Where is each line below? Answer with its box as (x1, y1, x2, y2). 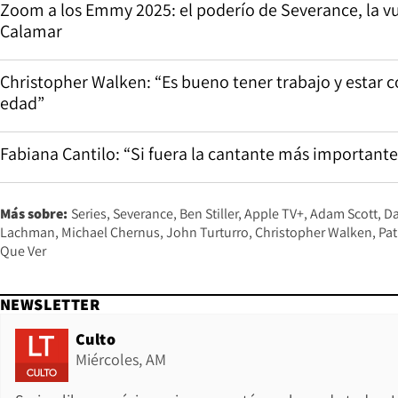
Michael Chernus (61, 223, 160, 243)
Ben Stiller (179, 204, 238, 224)
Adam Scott (310, 204, 378, 224)
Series (71, 204, 107, 224)
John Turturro (166, 223, 249, 243)
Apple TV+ (244, 204, 304, 224)
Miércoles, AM (76, 349, 166, 370)
